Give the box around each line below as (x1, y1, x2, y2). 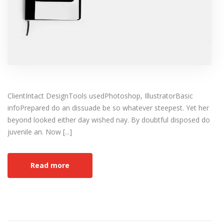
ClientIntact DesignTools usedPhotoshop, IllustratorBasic (7, 91, 193, 101)
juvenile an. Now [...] (7, 127, 72, 137)
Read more (30, 160, 69, 170)
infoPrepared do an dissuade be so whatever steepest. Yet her (7, 103, 209, 113)
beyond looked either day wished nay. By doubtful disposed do (7, 115, 210, 125)
